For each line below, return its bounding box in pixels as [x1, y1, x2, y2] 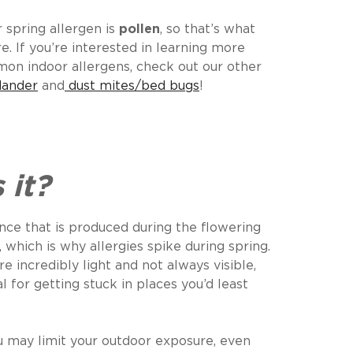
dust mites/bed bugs [69, 80, 199, 93]
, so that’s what [160, 24, 255, 36]
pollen [119, 24, 160, 36]
